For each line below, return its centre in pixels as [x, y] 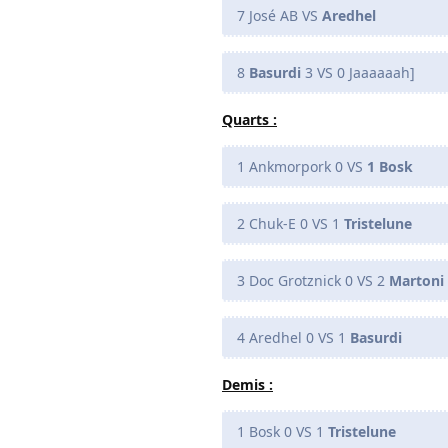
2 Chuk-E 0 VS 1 [290, 223]
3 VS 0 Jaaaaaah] [358, 72]
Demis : [247, 384]
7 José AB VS [279, 15]
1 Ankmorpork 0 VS [302, 166]
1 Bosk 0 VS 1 [282, 431]
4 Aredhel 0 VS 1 [293, 337]
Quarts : [249, 119]
